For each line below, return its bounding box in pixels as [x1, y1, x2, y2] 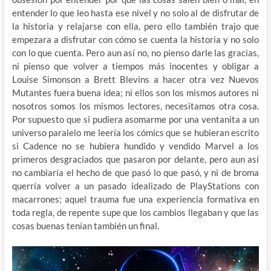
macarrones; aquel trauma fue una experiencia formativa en [11, 194, 260, 205]
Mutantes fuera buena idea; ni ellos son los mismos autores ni [11, 87, 260, 99]
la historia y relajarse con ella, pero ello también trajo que [11, 21, 260, 32]
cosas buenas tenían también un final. [11, 220, 159, 232]
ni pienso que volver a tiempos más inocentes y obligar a [11, 60, 260, 72]
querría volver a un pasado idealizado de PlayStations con [11, 180, 260, 192]
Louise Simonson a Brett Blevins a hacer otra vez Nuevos [11, 74, 260, 85]
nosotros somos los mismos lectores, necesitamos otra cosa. [11, 100, 260, 112]
